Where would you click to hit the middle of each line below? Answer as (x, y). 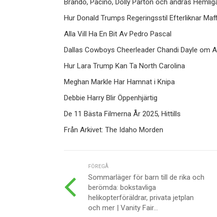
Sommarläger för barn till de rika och (146, 178)
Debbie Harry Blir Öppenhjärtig (111, 98)
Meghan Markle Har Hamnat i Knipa (119, 82)
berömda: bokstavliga (122, 188)
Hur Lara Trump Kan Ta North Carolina (124, 66)
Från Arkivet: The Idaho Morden (114, 130)
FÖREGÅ (98, 167)
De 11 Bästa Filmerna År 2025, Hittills (122, 114)
